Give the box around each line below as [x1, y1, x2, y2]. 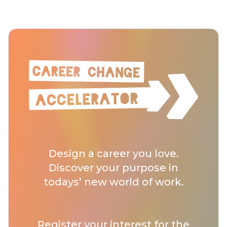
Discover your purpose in [49, 162, 178, 174]
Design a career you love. [48, 147, 179, 160]
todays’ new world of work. [43, 176, 184, 188]
